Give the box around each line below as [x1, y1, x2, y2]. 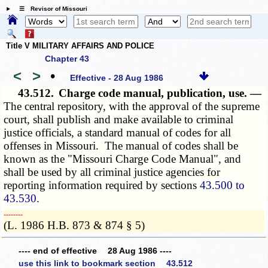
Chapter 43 [45, 54, 89, 64]
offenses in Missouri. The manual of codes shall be [4, 139, 239, 153]
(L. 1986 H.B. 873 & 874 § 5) [4, 219, 145, 232]
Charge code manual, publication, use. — [59, 87, 262, 100]
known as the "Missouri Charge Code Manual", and [4, 153, 242, 166]
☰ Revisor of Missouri [13, 5, 87, 13]
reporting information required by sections [4, 179, 200, 192]
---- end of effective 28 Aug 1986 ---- [19, 245, 172, 255]
